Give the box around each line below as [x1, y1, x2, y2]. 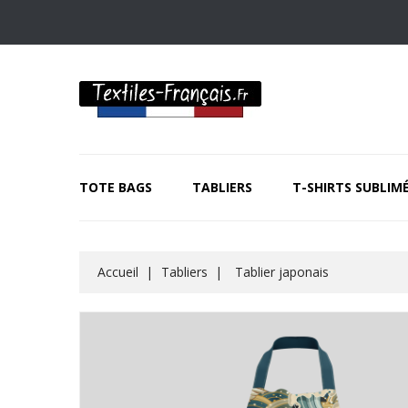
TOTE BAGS [79, 178, 152, 196]
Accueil [97, 263, 138, 280]
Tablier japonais [234, 263, 329, 280]
